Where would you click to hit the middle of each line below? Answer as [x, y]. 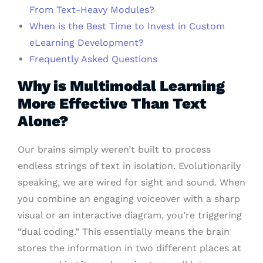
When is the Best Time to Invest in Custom [127, 26]
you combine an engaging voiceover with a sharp [129, 199]
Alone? [43, 121]
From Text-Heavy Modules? [92, 10]
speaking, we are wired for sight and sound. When [131, 183]
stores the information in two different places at [129, 248]
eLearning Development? [87, 43]
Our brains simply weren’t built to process [114, 150]
